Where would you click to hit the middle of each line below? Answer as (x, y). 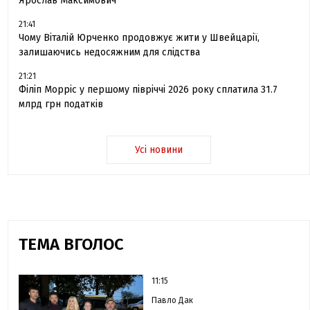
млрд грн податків (61, 104)
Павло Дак (173, 301)
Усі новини (159, 150)
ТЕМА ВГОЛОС (72, 245)
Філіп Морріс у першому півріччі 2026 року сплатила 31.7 (148, 90)
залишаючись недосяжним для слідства (110, 53)
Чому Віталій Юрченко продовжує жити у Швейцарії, (139, 38)
